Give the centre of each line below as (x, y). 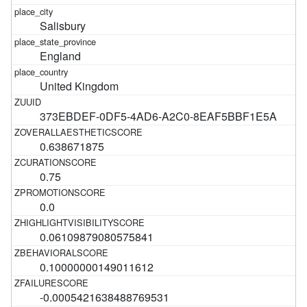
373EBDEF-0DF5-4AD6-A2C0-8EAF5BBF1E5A (159, 116)
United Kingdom (79, 86)
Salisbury (63, 25)
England (61, 56)
